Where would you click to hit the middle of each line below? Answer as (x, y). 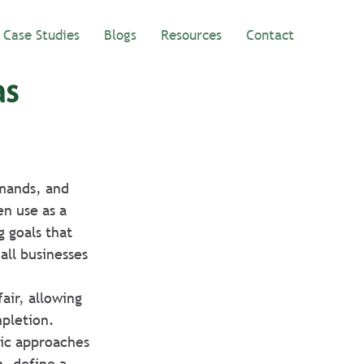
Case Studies (41, 35)
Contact (270, 35)
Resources (191, 35)
